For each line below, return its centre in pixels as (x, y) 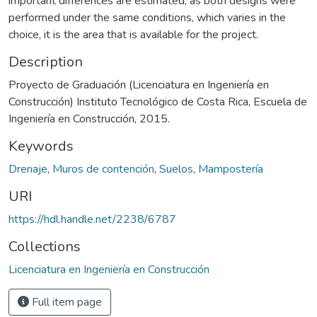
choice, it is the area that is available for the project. (133, 34)
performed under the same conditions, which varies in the (147, 17)
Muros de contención (103, 169)
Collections (45, 246)
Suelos (176, 169)
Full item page (65, 302)
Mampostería (231, 169)
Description (46, 62)
